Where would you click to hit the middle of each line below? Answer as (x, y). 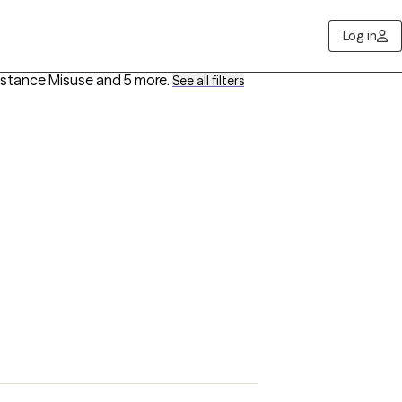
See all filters (208, 81)
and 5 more (131, 80)
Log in (359, 36)
